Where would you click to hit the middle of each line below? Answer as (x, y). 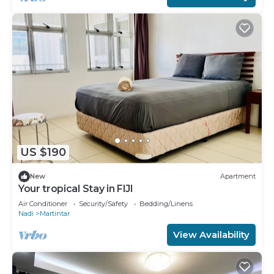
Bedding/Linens (166, 203)
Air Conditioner (43, 203)
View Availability (211, 234)
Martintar (55, 213)
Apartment (238, 176)
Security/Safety (103, 203)
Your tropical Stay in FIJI (76, 188)
